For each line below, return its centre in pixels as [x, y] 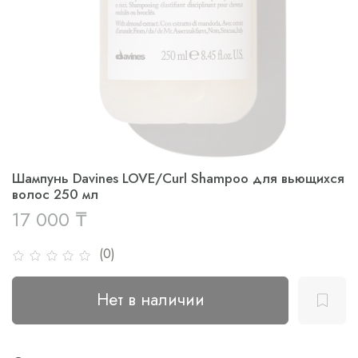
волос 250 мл [55, 194]
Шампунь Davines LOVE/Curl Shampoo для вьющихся [178, 178]
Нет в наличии [150, 300]
